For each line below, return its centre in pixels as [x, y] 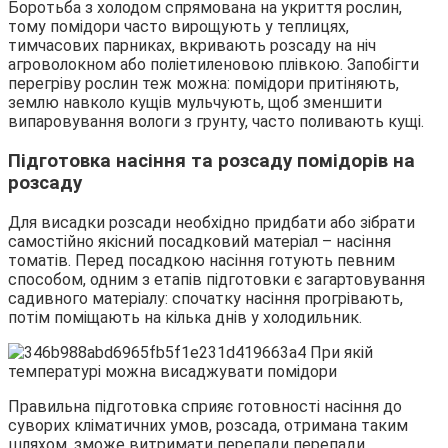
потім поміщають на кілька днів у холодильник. [185, 317]
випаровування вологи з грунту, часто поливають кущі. [216, 122]
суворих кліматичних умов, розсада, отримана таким [208, 425]
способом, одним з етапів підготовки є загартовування [216, 279]
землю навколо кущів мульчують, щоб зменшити [195, 103]
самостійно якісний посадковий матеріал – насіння [199, 241]
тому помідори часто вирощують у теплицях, [178, 27]
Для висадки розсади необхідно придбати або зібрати [211, 222]
